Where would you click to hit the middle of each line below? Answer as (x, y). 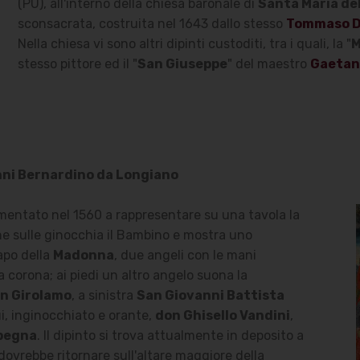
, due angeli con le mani (185, 255)
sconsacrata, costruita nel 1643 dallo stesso (151, 23)
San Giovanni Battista (210, 295)
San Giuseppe (182, 63)
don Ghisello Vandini (222, 315)
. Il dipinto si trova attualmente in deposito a (170, 335)
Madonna (83, 255)
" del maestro (268, 63)
